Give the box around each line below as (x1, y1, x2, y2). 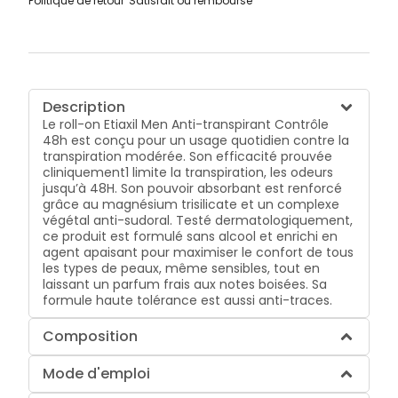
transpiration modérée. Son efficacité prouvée (43, 147, 333, 165)
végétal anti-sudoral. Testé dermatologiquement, (43, 211, 354, 229)
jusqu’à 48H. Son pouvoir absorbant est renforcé (43, 179, 343, 197)
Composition (43, 325, 139, 346)
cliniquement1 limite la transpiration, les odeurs (43, 163, 334, 181)
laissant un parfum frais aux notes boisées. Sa (43, 275, 328, 293)
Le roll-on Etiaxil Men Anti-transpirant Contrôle (43, 115, 330, 133)
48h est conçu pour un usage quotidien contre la (43, 131, 350, 149)
